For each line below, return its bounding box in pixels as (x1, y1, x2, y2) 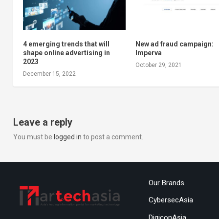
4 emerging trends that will (22, 40, 109, 48)
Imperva (135, 49, 162, 57)
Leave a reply (13, 116, 72, 129)
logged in (53, 133, 82, 141)
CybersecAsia (148, 196, 193, 205)
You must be (13, 133, 54, 141)
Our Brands (148, 178, 184, 187)
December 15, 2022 (22, 70, 76, 78)
